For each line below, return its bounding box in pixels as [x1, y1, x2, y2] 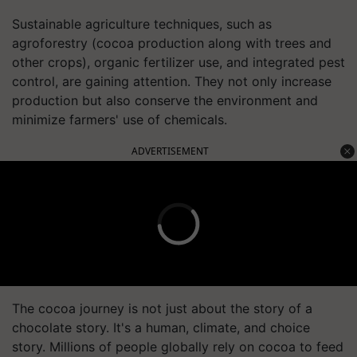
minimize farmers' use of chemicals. [12, 112, 227, 127]
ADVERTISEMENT [131, 144, 209, 158]
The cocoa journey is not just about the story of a [12, 300, 312, 316]
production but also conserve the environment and [12, 92, 318, 108]
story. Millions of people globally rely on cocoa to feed [12, 339, 343, 355]
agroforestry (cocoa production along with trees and [12, 35, 331, 51]
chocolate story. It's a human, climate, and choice [12, 320, 310, 335]
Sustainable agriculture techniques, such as [12, 16, 272, 32]
